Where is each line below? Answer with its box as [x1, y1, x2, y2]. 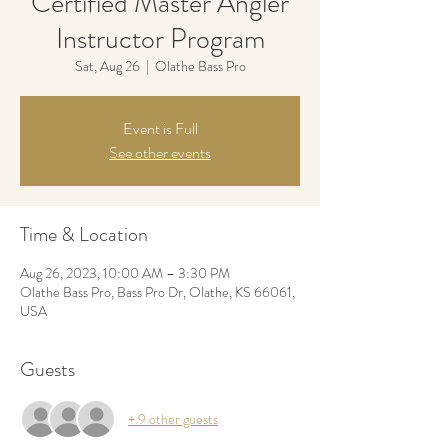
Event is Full [122, 117, 198, 140]
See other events [109, 141, 211, 164]
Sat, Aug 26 [74, 56, 140, 76]
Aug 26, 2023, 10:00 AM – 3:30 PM [20, 263, 230, 283]
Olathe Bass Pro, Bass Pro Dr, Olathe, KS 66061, [20, 282, 295, 302]
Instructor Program [55, 19, 265, 59]
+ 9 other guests [128, 408, 218, 429]
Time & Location [20, 220, 148, 249]
